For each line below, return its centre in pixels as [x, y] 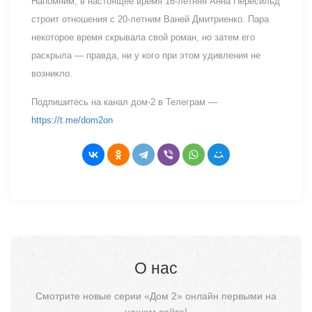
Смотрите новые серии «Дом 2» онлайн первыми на [156, 296]
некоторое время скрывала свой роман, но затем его [143, 37]
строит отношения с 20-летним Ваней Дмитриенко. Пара [150, 19]
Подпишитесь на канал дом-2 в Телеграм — [124, 102]
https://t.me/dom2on [72, 120]
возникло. [52, 73]
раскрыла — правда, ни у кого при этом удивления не [146, 55]
